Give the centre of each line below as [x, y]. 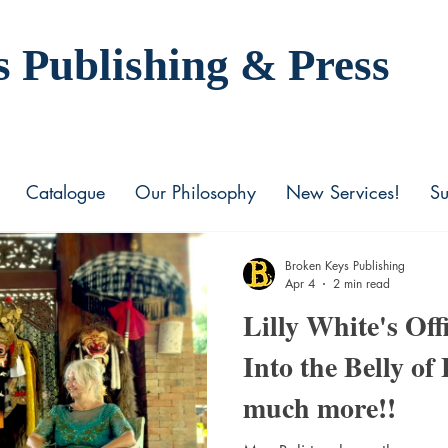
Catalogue [65, 192]
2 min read [361, 283]
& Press [315, 65]
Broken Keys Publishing [345, 265]
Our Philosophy [195, 192]
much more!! [319, 407]
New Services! [343, 192]
